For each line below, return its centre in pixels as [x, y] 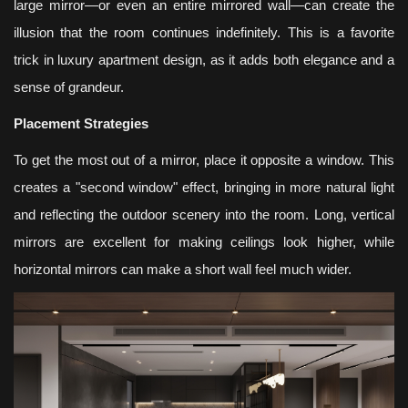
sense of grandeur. [69, 87]
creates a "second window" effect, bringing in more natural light [204, 187]
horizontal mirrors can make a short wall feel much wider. [183, 269]
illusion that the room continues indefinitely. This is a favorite [204, 32]
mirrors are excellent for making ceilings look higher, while [204, 242]
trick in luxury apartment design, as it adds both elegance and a [204, 60]
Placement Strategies [81, 123]
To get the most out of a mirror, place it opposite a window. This [204, 160]
